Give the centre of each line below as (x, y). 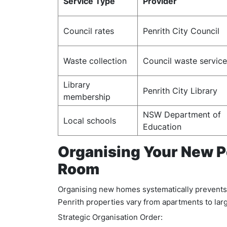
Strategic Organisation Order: (110, 217)
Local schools (90, 121)
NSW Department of (182, 115)
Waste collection (95, 61)
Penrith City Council (181, 31)
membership (87, 97)
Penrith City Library (180, 91)
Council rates (89, 31)
